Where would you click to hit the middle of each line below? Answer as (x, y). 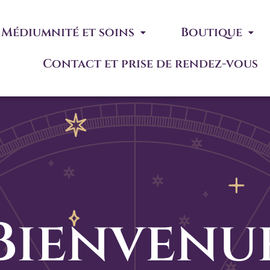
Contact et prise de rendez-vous (151, 64)
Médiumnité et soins (68, 33)
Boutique (212, 33)
